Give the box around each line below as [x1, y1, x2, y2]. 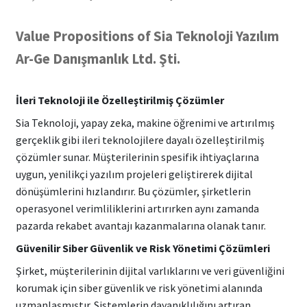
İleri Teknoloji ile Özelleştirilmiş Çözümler [15, 93, 224, 107]
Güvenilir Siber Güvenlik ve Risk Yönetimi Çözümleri [15, 241, 270, 255]
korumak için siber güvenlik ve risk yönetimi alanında [15, 280, 262, 295]
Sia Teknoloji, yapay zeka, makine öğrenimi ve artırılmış [15, 115, 275, 130]
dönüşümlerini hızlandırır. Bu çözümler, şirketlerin [15, 184, 251, 198]
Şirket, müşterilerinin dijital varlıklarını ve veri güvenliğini [15, 263, 284, 278]
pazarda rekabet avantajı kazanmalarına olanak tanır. [15, 218, 266, 232]
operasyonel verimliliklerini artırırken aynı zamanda [15, 201, 259, 215]
